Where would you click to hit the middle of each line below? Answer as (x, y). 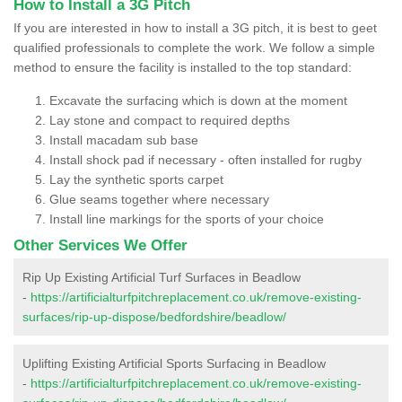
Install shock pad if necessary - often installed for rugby (205, 159)
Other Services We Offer (100, 245)
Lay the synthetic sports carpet (136, 179)
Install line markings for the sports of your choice (187, 218)
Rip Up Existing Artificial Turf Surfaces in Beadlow (162, 277)
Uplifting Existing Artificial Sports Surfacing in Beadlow (174, 363)
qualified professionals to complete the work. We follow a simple (194, 47)
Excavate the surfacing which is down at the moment (198, 100)
